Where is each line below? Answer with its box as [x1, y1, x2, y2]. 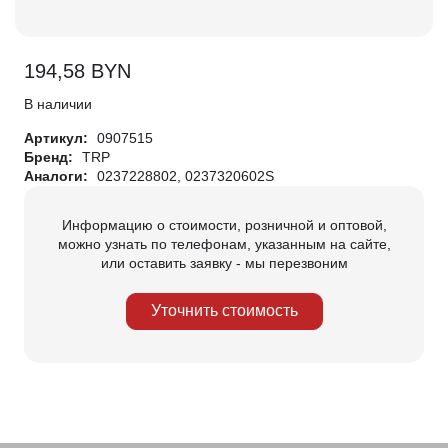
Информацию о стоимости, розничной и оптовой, [61, 216, 387, 233]
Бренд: [24, 148, 77, 165]
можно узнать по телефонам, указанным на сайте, [57, 235, 391, 252]
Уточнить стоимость [150, 302, 298, 319]
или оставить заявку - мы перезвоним [100, 254, 348, 271]
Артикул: [24, 129, 92, 146]
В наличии [24, 95, 92, 112]
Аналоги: [24, 167, 92, 184]
